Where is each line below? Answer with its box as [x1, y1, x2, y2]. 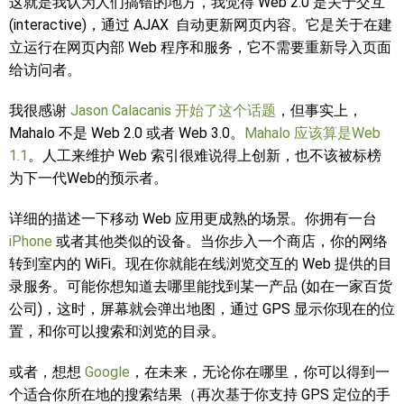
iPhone [9, 233, 52, 250]
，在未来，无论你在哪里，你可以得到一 [130, 363, 390, 381]
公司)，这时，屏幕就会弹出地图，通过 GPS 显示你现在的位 [9, 300, 395, 317]
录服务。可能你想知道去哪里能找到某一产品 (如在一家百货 [9, 278, 392, 295]
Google [85, 363, 130, 381]
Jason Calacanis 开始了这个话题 [70, 102, 276, 119]
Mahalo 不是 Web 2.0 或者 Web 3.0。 [9, 124, 244, 142]
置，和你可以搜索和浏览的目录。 [9, 323, 225, 340]
